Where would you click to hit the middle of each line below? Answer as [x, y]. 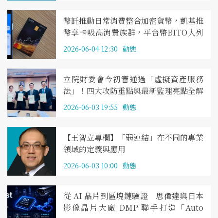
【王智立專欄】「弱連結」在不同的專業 [133, 137]
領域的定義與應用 [94, 149]
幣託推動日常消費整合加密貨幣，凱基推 [133, 21]
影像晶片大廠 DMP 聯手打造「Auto [133, 208]
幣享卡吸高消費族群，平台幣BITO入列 [133, 32]
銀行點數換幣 [87, 44]
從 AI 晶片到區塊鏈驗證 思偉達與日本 [133, 196]
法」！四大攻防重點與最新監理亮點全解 [133, 91]
